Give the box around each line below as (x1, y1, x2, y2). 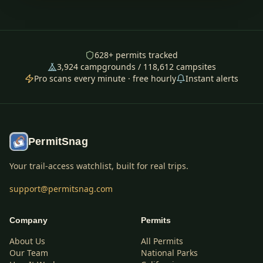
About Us (9, 235, 45, 247)
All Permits (141, 235, 183, 247)
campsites (173, 61, 216, 72)
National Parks (141, 247, 198, 258)
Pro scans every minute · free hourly (34, 73, 176, 84)
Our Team (9, 247, 48, 258)
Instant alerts (186, 73, 238, 84)
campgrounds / (77, 61, 143, 72)
